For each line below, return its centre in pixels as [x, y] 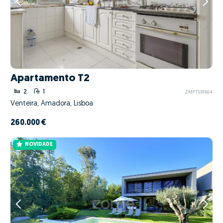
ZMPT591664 [198, 93]
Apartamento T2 [50, 79]
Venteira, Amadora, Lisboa [52, 104]
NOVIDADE [39, 145]
